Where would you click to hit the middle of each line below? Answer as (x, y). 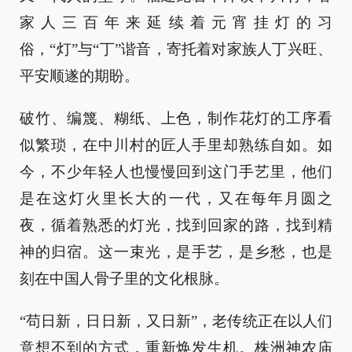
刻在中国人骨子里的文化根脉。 (124, 279)
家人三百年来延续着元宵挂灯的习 (176, 22)
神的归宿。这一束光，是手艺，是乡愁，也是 (176, 252)
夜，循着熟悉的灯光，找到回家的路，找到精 (176, 225)
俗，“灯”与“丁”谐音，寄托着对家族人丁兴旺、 (176, 49)
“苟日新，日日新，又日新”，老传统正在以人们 (176, 321)
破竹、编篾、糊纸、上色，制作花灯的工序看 (176, 118)
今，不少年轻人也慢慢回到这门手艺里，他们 (176, 172)
